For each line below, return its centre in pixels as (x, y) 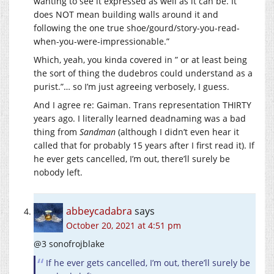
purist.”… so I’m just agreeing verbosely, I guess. (131, 87)
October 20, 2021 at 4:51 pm (124, 225)
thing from (57, 132)
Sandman (98, 132)
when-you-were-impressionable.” (102, 41)
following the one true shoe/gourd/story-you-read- (137, 28)
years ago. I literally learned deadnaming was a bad (140, 118)
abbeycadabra (99, 211)
